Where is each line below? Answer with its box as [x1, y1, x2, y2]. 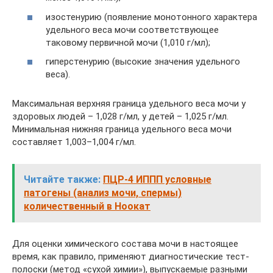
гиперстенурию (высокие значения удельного [46, 56, 240, 67]
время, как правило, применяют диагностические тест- [12, 251, 249, 262]
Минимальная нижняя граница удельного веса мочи [12, 124, 232, 135]
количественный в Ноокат [24, 200, 151, 212]
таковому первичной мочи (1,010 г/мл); [46, 37, 210, 48]
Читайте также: [24, 174, 101, 185]
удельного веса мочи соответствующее [46, 24, 219, 35]
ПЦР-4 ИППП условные [103, 174, 211, 185]
